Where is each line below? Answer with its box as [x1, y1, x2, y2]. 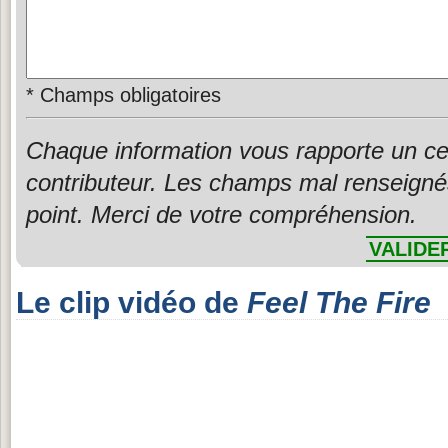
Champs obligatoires [34, 84, 221, 106]
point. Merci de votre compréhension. [26, 201, 417, 228]
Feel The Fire [247, 286, 431, 319]
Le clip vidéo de [16, 286, 247, 319]
